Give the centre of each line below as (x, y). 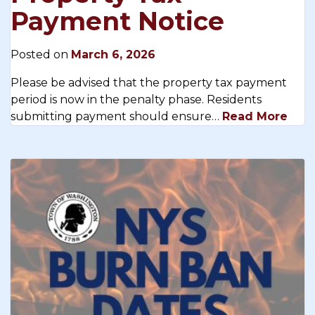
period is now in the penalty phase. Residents (136, 99)
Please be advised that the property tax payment (149, 82)
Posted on (41, 54)
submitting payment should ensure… (116, 116)
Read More (255, 116)
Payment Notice (117, 21)
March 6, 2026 (113, 54)
